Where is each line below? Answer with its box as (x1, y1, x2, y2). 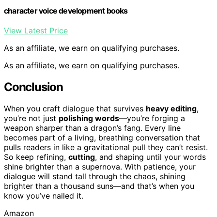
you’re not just (4, 113, 59, 123)
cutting (68, 152, 95, 162)
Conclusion (4, 79, 63, 94)
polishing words (59, 113, 119, 123)
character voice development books (4, 5, 128, 15)
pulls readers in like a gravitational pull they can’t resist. (4, 142, 208, 152)
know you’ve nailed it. (4, 190, 83, 201)
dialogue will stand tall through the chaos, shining (4, 171, 186, 181)
